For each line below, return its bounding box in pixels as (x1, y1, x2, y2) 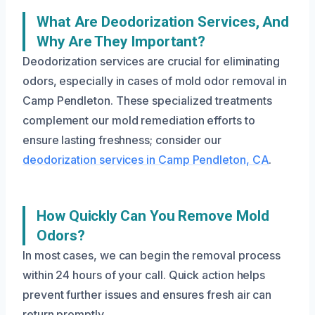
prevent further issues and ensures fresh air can (22, 288, 272, 302)
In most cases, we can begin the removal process (22, 248, 281, 262)
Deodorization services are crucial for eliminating (22, 54, 281, 68)
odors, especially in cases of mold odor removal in (22, 74, 288, 88)
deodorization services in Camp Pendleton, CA (22, 153, 269, 167)
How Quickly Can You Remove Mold (37, 207, 269, 224)
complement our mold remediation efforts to (22, 113, 255, 127)
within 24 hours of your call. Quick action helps (22, 268, 266, 282)
